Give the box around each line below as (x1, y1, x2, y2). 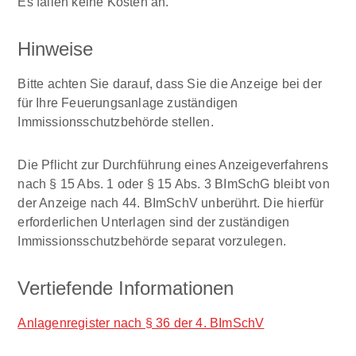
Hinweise (17, 38, 94, 60)
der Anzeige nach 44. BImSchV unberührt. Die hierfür (17, 195, 324, 211)
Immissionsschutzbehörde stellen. (17, 114, 214, 130)
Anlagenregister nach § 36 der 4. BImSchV (17, 315, 265, 331)
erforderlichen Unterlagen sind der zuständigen (17, 215, 290, 230)
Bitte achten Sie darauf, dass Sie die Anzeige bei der (17, 76, 323, 91)
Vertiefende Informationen (17, 277, 234, 300)
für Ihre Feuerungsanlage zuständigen (17, 95, 238, 110)
